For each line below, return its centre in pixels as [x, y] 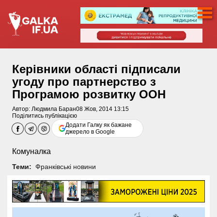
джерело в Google [90, 132]
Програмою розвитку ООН [89, 94]
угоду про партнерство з [84, 82]
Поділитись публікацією [45, 116]
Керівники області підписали [96, 69]
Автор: [22, 109]
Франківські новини [65, 166]
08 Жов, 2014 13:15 [102, 109]
